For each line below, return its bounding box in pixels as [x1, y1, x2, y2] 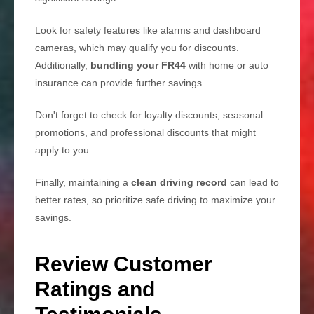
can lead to [227, 177, 279, 189]
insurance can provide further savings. [35, 77, 205, 89]
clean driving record [131, 177, 227, 189]
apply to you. [35, 144, 92, 156]
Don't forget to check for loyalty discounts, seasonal [35, 109, 263, 121]
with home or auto [186, 60, 268, 71]
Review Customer [35, 252, 212, 276]
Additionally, [35, 60, 90, 71]
